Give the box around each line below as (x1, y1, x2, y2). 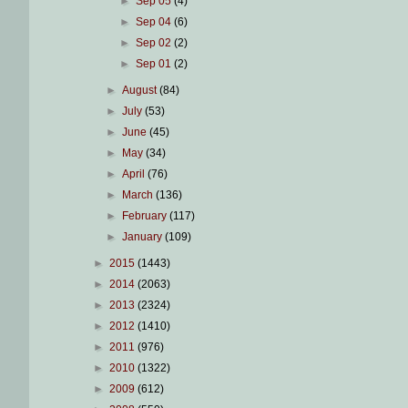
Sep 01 (135, 57, 174, 71)
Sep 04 (135, 15, 174, 29)
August (122, 84, 160, 97)
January (122, 230, 166, 244)
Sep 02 (135, 36, 174, 50)
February (122, 209, 170, 223)
